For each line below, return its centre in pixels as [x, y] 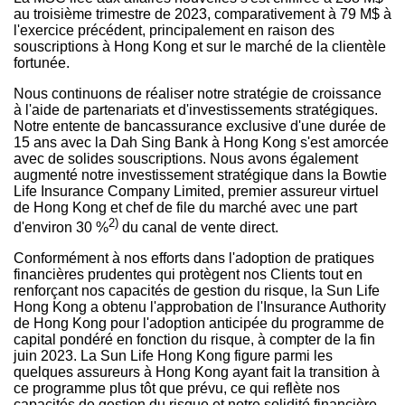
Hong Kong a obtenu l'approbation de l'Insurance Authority [200, 306]
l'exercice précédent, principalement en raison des [174, 30]
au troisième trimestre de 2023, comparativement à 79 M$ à [202, 14]
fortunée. [42, 62]
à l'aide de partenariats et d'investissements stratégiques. [196, 109]
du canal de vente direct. [198, 227]
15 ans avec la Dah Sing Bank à [118, 142]
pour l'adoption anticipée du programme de [245, 323]
